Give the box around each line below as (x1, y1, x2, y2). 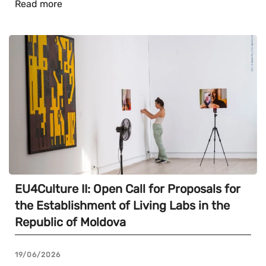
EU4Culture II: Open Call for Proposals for (15, 182, 240, 197)
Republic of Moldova (15, 215, 126, 230)
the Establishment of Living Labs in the (15, 198, 230, 213)
